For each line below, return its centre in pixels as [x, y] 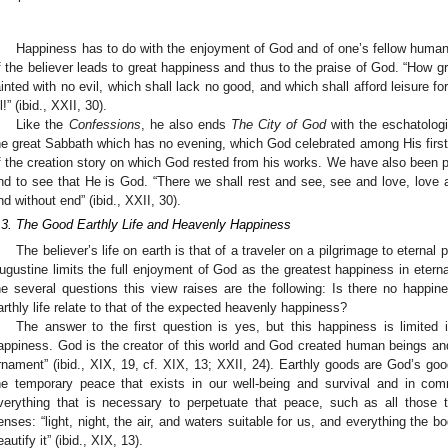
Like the [42, 124]
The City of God [278, 124]
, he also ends [185, 124]
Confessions [104, 124]
